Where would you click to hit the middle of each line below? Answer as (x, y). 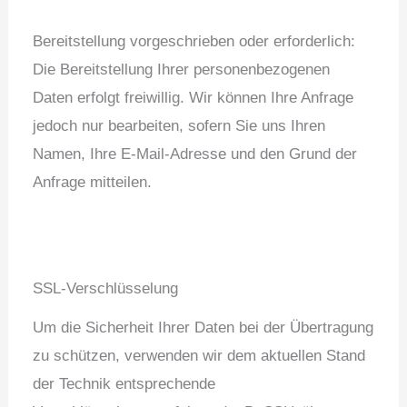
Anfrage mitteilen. (93, 183)
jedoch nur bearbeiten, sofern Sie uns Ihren (179, 126)
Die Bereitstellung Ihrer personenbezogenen (182, 70)
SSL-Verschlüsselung (106, 288)
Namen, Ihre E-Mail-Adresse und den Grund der (195, 154)
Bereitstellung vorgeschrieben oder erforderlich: (194, 42)
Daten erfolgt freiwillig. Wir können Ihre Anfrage (194, 98)
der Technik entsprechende (124, 383)
